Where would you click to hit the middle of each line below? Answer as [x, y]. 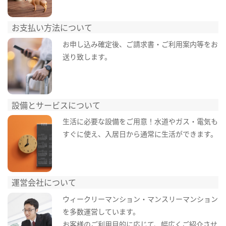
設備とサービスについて [56, 105]
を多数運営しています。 [101, 211]
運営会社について [44, 182]
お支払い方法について [52, 27]
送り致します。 [87, 56]
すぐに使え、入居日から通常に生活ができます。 [140, 134]
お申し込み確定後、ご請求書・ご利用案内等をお [140, 44]
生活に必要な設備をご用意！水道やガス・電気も [140, 121]
